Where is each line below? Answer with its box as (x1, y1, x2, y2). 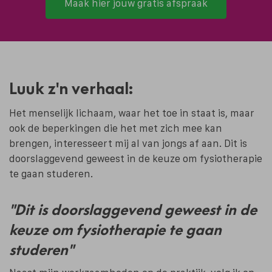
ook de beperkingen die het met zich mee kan (9, 121, 222, 134)
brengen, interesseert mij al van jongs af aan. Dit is (9, 137, 247, 149)
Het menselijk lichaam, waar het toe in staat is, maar (9, 106, 254, 119)
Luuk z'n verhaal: (9, 78, 133, 98)
